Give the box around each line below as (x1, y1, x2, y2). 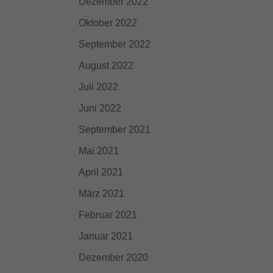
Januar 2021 (78, 231, 133, 241)
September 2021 (78, 124, 151, 135)
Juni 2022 (78, 103, 121, 113)
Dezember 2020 (78, 252, 148, 263)
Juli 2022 (78, 82, 118, 92)
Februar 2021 (78, 210, 137, 220)
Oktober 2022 (78, 18, 137, 28)
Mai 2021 (78, 146, 119, 156)
